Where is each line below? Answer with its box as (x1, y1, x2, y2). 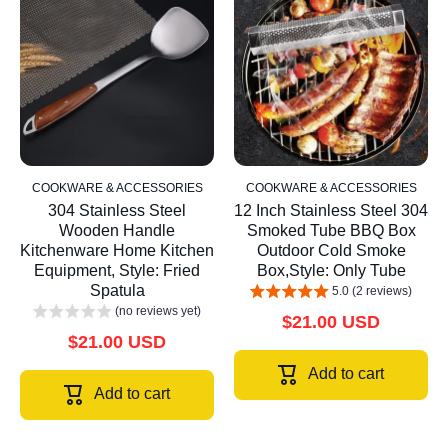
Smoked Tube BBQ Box (246, 222, 416, 240)
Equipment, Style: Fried (34, 262, 200, 280)
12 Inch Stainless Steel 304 (234, 202, 428, 220)
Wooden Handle (59, 222, 175, 240)
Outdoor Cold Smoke (256, 242, 406, 260)
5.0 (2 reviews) (332, 284, 412, 299)
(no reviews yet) (115, 304, 201, 319)
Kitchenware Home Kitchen (20, 242, 214, 260)
